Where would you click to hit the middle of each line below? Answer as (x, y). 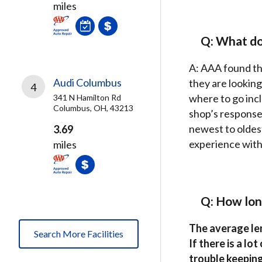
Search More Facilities (79, 234)
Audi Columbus (87, 82)
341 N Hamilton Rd (87, 97)
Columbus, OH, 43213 (93, 108)
